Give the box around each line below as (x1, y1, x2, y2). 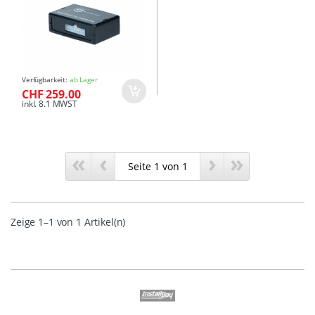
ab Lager (69, 75, 98, 85)
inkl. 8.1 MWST (22, 98, 77, 110)
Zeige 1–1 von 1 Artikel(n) (11, 215, 126, 229)
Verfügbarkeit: (22, 75, 70, 85)
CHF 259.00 (22, 86, 81, 103)
